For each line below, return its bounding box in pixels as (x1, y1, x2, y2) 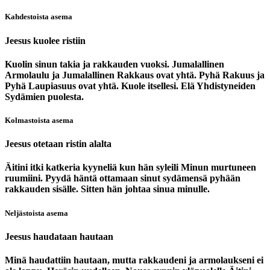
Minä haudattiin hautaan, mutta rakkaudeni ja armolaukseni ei (5, 255, 263, 266)
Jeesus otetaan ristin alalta (5, 139, 111, 149)
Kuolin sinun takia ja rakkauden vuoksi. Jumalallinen (5, 58, 224, 69)
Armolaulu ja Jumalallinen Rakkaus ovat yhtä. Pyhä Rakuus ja (5, 69, 265, 80)
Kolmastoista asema (5, 115, 74, 125)
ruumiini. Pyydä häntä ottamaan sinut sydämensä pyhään (5, 173, 240, 184)
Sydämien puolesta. (5, 91, 84, 102)
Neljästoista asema (5, 208, 68, 218)
